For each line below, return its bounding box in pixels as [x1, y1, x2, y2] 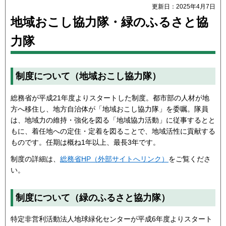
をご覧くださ [168, 154, 211, 163]
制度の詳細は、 [11, 154, 60, 163]
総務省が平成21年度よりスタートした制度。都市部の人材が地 [11, 93, 209, 102]
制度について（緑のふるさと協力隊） [16, 192, 170, 203]
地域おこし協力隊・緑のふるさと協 [11, 15, 208, 29]
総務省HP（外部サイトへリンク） [60, 154, 168, 163]
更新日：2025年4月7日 [152, 3, 215, 11]
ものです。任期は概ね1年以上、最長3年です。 [11, 138, 160, 146]
